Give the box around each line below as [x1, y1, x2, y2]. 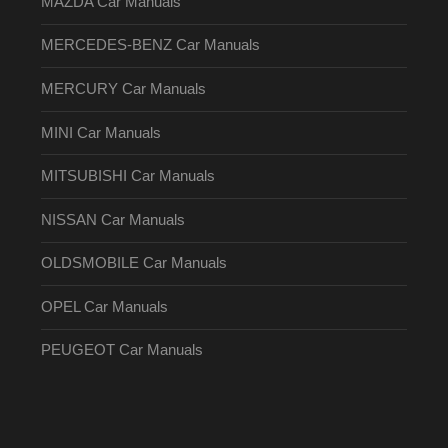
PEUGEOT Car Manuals [40, 342, 203, 359]
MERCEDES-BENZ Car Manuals [40, 37, 260, 54]
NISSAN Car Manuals [40, 211, 185, 228]
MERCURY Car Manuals [40, 80, 206, 97]
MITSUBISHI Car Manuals [40, 168, 215, 185]
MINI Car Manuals [40, 124, 161, 141]
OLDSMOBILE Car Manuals [40, 255, 227, 272]
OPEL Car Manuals [40, 298, 168, 315]
